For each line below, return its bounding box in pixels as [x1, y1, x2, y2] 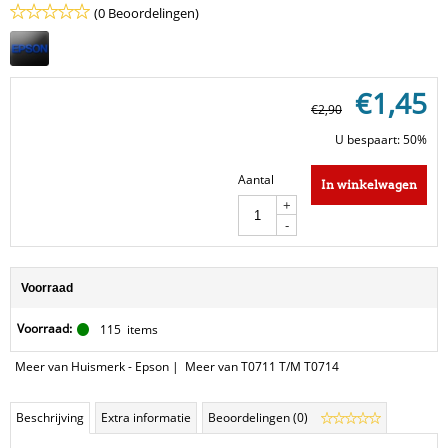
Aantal [238, 170, 274, 188]
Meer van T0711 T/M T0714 [185, 357, 339, 375]
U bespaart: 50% [335, 130, 427, 148]
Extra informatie [101, 408, 191, 426]
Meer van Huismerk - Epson [15, 357, 169, 375]
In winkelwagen [321, 177, 417, 193]
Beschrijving [16, 408, 84, 426]
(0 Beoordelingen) [94, 3, 199, 22]
